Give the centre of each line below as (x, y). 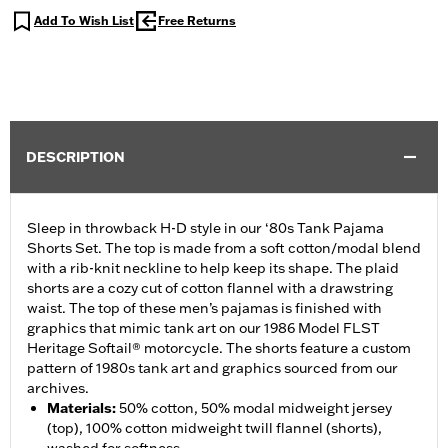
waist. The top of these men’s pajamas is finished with (204, 308)
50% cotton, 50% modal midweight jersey (255, 408)
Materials (79, 408)
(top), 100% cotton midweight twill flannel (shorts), (214, 428)
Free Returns (197, 21)
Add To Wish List (84, 21)
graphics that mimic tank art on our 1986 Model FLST (203, 328)
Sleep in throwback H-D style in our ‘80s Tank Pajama (205, 228)
